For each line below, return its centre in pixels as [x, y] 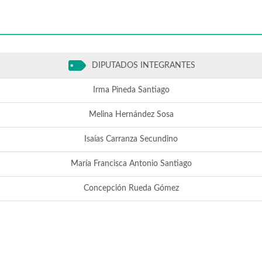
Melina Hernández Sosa [131, 115]
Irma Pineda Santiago [131, 90]
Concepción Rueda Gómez [131, 188]
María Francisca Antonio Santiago [131, 164]
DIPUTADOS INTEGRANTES [142, 65]
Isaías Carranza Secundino [131, 139]
